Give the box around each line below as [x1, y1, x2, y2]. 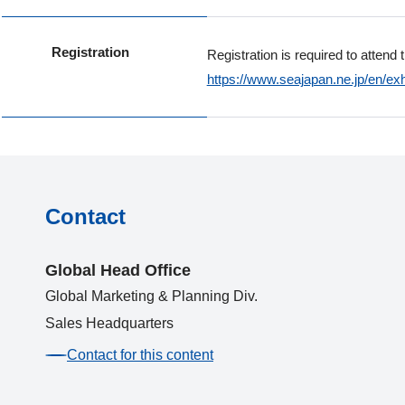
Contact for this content [67, 347, 213, 363]
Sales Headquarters [45, 316, 174, 331]
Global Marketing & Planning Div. [45, 288, 258, 304]
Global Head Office [45, 261, 191, 279]
